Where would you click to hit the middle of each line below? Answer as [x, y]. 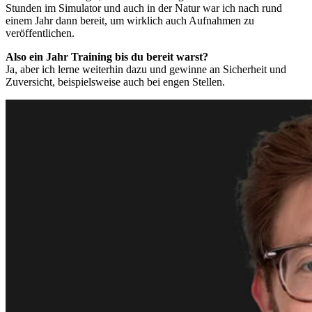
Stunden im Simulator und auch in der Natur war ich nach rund [144, 8]
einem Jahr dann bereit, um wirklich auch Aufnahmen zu [130, 20]
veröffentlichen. [40, 33]
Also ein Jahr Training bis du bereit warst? [107, 56]
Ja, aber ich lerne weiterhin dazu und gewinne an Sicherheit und [146, 69]
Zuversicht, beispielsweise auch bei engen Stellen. [115, 81]
